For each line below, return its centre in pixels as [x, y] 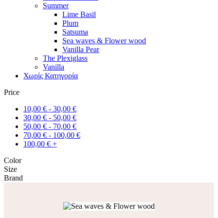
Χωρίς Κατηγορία [51, 75]
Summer [56, 5]
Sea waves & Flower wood [104, 40]
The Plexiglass [65, 58]
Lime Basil [79, 14]
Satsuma [75, 32]
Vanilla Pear [81, 49]
